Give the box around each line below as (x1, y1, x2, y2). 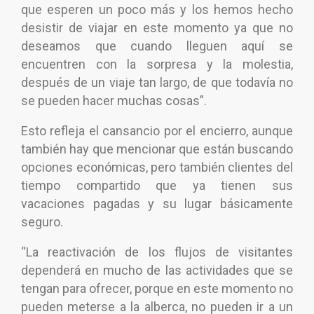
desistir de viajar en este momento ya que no (21, 20, 293, 36)
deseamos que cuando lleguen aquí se (21, 39, 293, 54)
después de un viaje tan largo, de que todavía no (21, 75, 293, 90)
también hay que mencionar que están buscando (21, 142, 293, 157)
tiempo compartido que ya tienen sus (21, 178, 293, 193)
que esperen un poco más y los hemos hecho (21, 2, 293, 18)
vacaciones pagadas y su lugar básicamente (21, 196, 293, 212)
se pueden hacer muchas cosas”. (21, 93, 207, 109)
